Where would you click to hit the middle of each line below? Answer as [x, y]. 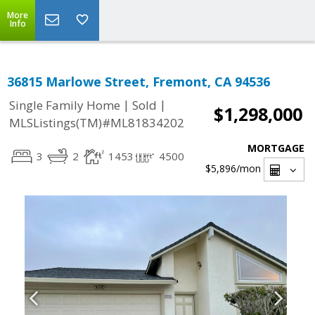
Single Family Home [65, 105]
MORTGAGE [276, 148]
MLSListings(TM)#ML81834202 [97, 123]
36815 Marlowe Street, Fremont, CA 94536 [139, 82]
